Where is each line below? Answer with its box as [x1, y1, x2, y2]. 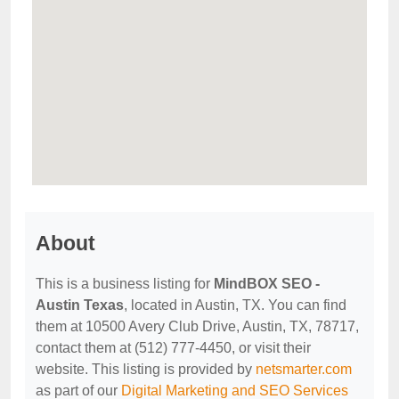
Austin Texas [36, 297, 124, 313]
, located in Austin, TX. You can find [124, 297, 346, 313]
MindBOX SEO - [214, 276, 320, 291]
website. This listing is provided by [36, 362, 256, 377]
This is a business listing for [36, 276, 214, 291]
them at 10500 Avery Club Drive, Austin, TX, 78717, [36, 319, 359, 334]
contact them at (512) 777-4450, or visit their [36, 340, 311, 355]
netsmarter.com [256, 362, 352, 377]
